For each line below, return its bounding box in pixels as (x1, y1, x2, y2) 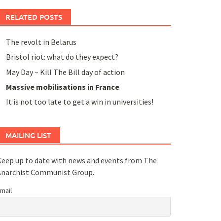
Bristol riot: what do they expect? (5, 52, 118, 62)
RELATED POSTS (5, 11, 62, 22)
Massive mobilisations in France (5, 81, 119, 92)
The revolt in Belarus (5, 37, 76, 47)
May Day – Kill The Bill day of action (5, 67, 125, 77)
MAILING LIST (5, 130, 51, 141)
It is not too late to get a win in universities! (5, 97, 153, 107)
